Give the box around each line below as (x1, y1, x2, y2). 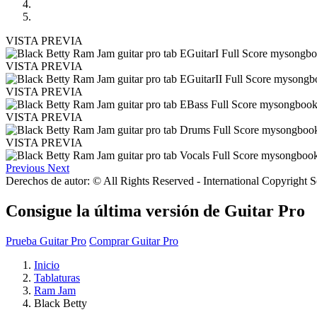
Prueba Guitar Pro (6, 234, 86, 247)
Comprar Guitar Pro (89, 234, 178, 247)
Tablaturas (34, 271, 80, 284)
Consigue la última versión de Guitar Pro (6, 201, 305, 220)
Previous (6, 161, 45, 174)
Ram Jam (34, 284, 76, 296)
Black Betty (34, 296, 87, 309)
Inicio (34, 258, 59, 271)
